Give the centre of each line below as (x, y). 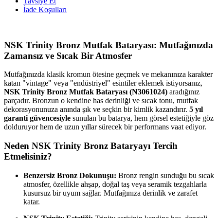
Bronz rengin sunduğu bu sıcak (165, 175)
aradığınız (183, 92)
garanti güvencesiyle (37, 118)
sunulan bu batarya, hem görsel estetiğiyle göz (142, 118)
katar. (32, 201)
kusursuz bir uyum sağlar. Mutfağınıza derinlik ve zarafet (110, 193)
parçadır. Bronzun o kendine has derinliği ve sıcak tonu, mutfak (101, 101)
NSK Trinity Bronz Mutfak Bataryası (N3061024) (86, 92)
